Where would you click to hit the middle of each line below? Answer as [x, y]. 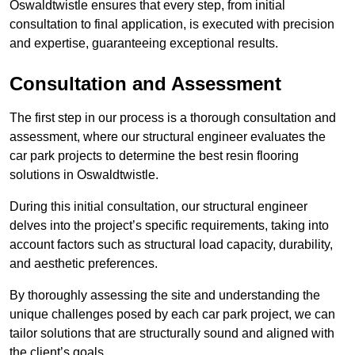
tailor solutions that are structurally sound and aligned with [172, 334]
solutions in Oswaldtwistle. [84, 175]
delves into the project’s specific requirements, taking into [169, 226]
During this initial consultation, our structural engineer [158, 207]
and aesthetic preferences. [85, 264]
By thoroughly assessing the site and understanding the [165, 296]
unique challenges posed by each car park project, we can [172, 315]
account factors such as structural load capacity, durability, [171, 245]
